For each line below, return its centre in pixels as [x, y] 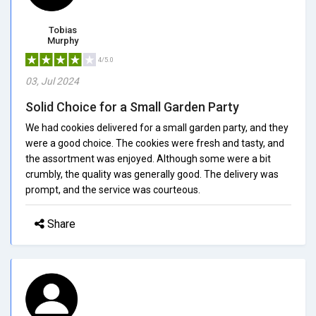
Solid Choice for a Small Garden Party [132, 107]
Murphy [62, 40]
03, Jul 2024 [52, 81]
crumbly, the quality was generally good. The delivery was [152, 174]
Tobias [62, 30]
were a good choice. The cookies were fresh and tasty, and [155, 143]
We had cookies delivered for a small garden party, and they [157, 127]
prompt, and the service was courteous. [113, 189]
